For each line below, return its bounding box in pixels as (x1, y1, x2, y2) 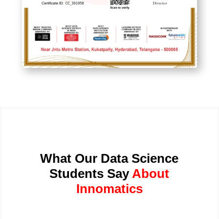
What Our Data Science (40, 151, 179, 166)
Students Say (49, 166, 130, 181)
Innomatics (76, 181, 143, 196)
